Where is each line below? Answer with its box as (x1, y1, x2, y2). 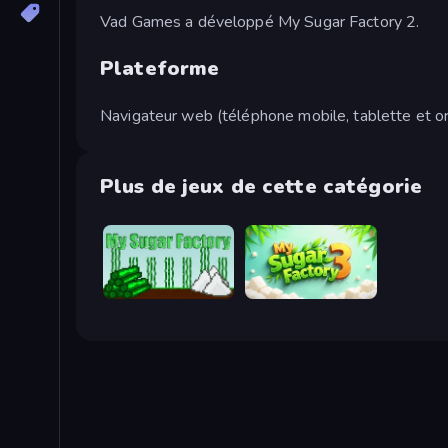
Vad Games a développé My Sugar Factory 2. (100, 10, 420, 33)
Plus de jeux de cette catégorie (100, 172, 423, 200)
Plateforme (100, 54, 220, 82)
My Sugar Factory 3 (253, 285, 361, 301)
